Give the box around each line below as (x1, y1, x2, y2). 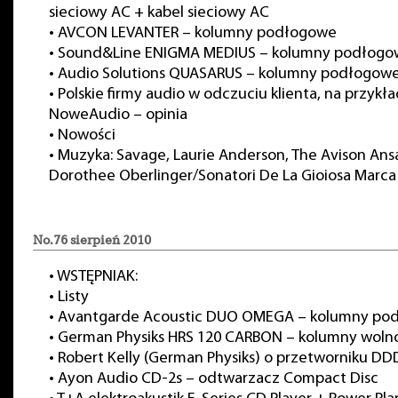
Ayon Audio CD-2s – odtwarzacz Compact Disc (58, 370, 378, 387)
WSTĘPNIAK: (57, 268, 138, 285)
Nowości (58, 127, 115, 144)
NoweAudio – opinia (49, 107, 187, 123)
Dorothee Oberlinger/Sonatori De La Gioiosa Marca (49, 168, 396, 185)
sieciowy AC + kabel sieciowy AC (49, 4, 269, 21)
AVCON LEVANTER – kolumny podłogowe (58, 25, 337, 42)
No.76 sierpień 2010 (33, 232, 151, 248)
